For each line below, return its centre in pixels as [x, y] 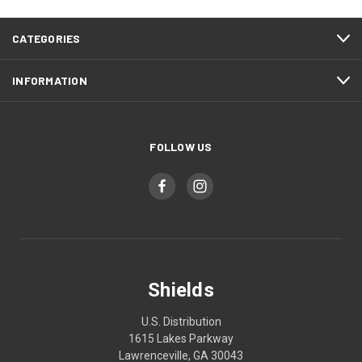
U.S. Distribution [181, 322]
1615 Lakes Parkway [181, 339]
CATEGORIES [46, 39]
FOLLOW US [181, 147]
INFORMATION [50, 81]
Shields [181, 290]
